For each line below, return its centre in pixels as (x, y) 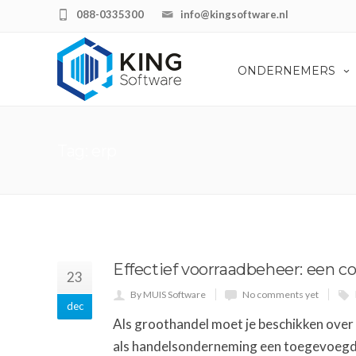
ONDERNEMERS (286, 71)
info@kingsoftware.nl (234, 14)
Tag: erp (87, 151)
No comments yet (281, 295)
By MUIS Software (168, 295)
